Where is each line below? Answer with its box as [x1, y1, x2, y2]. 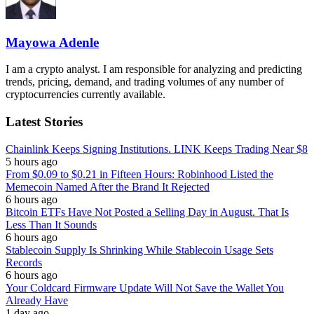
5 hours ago [6, 155, 57, 168]
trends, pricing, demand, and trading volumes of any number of [6, 76, 284, 88]
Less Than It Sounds [6, 218, 97, 231]
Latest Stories [6, 114, 83, 130]
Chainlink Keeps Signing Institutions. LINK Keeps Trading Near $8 [6, 142, 308, 155]
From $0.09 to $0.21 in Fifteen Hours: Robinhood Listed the [6, 168, 273, 180]
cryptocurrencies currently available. [6, 88, 165, 101]
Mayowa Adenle [6, 34, 99, 50]
